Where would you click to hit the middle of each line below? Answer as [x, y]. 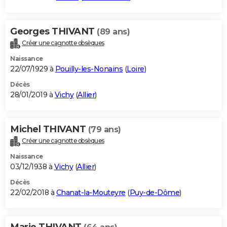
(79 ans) [104, 129]
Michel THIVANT [49, 129]
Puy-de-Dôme [154, 192]
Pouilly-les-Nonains [89, 69]
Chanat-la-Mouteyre [91, 192]
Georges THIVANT [53, 31]
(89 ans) [113, 31]
